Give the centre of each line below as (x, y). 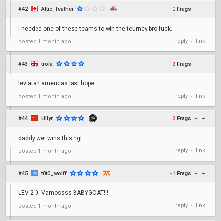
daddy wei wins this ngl (50, 138)
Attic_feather (57, 9)
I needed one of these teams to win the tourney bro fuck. (95, 29)
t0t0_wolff (54, 173)
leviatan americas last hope (56, 83)
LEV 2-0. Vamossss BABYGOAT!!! (63, 193)
